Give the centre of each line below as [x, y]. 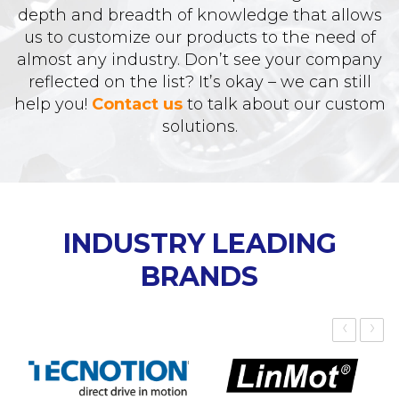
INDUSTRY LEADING [199, 244]
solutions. [199, 126]
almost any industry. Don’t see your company [199, 60]
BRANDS [199, 277]
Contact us [137, 104]
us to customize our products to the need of [199, 37]
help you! [53, 104]
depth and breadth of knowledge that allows [199, 15]
